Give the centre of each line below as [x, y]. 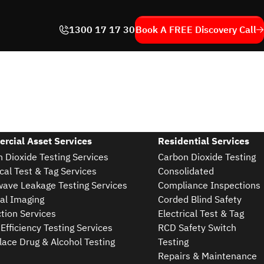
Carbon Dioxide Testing [207, 157]
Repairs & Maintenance [207, 256]
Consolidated [186, 171]
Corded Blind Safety [199, 199]
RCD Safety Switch [197, 227]
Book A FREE [165, 29]
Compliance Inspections [209, 185]
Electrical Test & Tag [201, 213]
